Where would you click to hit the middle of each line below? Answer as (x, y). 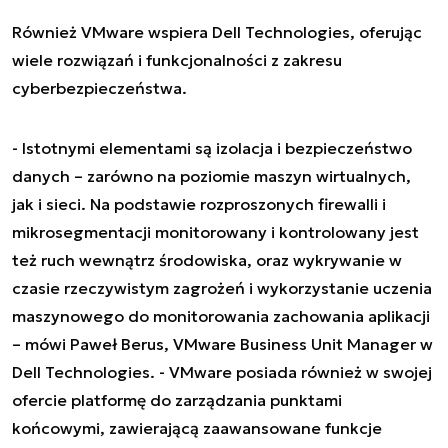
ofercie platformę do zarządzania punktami (177, 399)
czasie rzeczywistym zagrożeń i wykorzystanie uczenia (222, 287)
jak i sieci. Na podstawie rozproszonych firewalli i (199, 203)
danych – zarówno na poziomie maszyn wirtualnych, (211, 175)
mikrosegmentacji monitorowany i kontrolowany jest (215, 231)
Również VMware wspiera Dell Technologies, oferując (217, 31)
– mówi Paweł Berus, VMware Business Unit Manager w (222, 343)
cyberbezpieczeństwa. (99, 87)
